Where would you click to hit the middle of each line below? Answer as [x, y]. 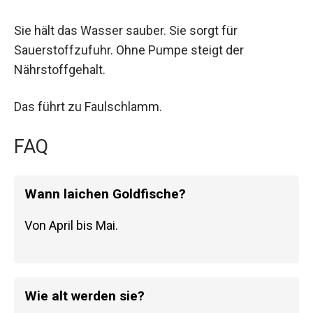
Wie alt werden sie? [85, 296]
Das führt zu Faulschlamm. [88, 106]
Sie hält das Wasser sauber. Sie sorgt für [126, 30]
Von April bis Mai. [71, 226]
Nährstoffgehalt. [60, 69]
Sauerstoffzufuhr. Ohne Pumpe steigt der [129, 50]
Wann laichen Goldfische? [105, 194]
